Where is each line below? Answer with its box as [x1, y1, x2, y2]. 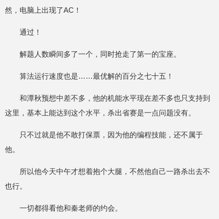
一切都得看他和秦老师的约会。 [20, 204, 122, 212]
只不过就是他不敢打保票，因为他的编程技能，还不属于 [20, 131, 203, 139]
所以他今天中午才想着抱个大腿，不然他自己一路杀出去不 [20, 167, 210, 175]
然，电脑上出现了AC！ [5, 6, 81, 14]
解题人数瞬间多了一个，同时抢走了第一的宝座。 [20, 50, 181, 58]
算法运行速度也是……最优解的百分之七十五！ [20, 72, 174, 80]
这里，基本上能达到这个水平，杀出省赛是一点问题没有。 [5, 109, 196, 117]
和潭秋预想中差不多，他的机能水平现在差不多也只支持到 [20, 94, 210, 102]
